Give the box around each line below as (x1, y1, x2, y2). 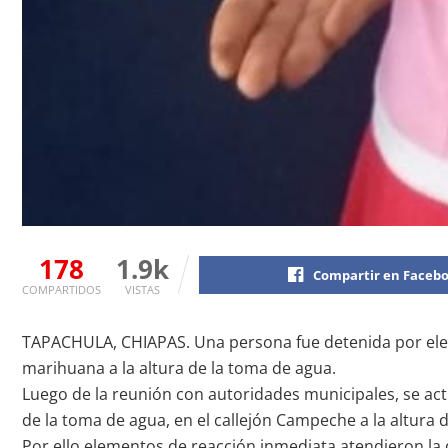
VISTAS (125, 281, 160, 297)
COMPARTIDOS (22, 281, 101, 297)
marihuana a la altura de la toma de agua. (22, 356, 336, 379)
